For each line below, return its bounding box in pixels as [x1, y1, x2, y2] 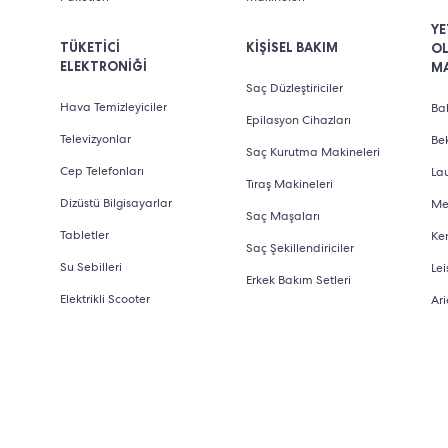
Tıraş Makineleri [245, 176, 333, 192]
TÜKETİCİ [60, 39, 120, 56]
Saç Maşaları [245, 208, 320, 224]
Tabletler [60, 227, 109, 243]
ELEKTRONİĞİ [60, 58, 147, 75]
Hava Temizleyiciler [60, 99, 167, 115]
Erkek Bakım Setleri [245, 272, 351, 288]
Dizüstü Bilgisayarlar [60, 195, 172, 211]
